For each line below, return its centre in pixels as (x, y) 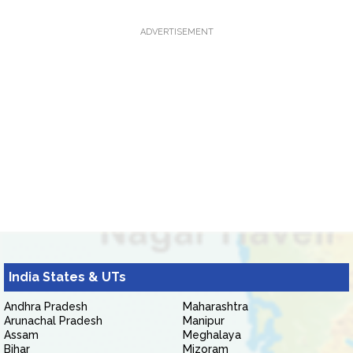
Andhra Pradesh (46, 307)
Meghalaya (212, 335)
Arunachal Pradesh (53, 321)
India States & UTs (67, 277)
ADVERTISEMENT (176, 32)
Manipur (204, 321)
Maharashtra (216, 307)
